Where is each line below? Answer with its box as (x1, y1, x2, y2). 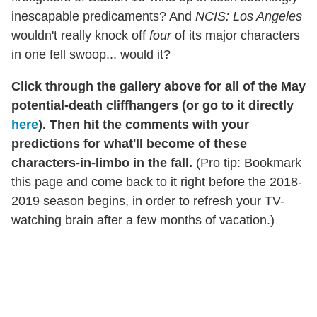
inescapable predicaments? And (11, 9, 195, 24)
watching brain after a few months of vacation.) (11, 213, 275, 228)
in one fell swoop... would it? (11, 47, 171, 62)
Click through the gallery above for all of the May (11, 79, 306, 94)
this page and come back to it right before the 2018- (11, 175, 302, 190)
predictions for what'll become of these (11, 137, 247, 151)
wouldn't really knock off (11, 28, 149, 43)
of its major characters (171, 28, 300, 43)
